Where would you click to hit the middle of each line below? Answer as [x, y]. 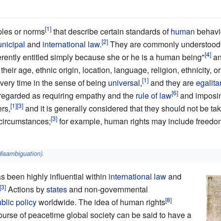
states [56, 189]
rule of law [153, 95]
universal [124, 82]
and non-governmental [107, 189]
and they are [172, 82]
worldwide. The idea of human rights [101, 202]
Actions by [26, 189]
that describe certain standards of [111, 31]
